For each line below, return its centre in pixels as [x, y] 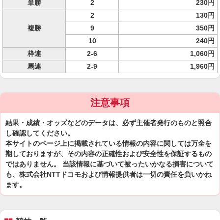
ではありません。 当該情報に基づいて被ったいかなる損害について [110, 164]
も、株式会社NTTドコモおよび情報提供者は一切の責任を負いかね [109, 174]
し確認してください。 [40, 133]
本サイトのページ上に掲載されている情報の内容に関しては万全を [109, 143]
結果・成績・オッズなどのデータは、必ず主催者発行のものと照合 [109, 123]
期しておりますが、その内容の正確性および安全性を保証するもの [109, 154]
